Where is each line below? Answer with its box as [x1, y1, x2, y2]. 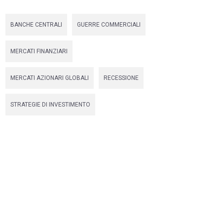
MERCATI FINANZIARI [10, 48, 68, 55]
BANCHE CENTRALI [10, 21, 62, 28]
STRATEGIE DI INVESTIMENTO [10, 101, 90, 108]
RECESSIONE [104, 74, 139, 81]
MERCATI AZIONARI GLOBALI [10, 74, 89, 81]
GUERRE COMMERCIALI [77, 21, 141, 28]
